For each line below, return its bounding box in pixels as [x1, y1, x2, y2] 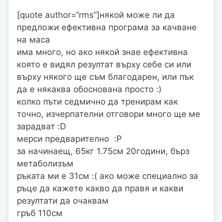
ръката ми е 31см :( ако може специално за [17, 171, 198, 181]
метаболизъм [17, 159, 73, 169]
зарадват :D [17, 121, 66, 132]
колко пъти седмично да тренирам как [17, 97, 178, 107]
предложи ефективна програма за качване [17, 22, 197, 33]
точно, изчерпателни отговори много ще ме [17, 109, 200, 119]
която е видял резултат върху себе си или [17, 59, 191, 70]
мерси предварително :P [17, 134, 122, 144]
